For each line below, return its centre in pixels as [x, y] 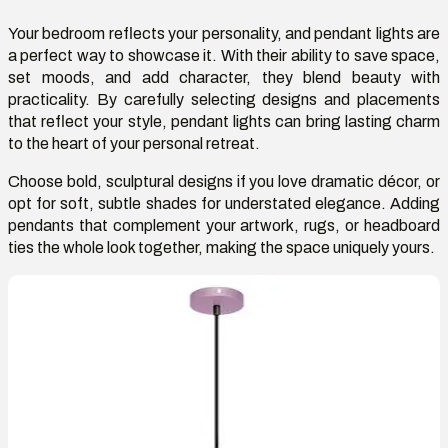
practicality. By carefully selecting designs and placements [224, 99]
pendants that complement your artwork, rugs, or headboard [224, 225]
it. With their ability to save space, [320, 55]
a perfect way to [68, 55]
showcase [163, 55]
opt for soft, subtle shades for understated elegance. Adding [224, 203]
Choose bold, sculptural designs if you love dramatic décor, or [224, 181]
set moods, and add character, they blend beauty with [224, 77]
